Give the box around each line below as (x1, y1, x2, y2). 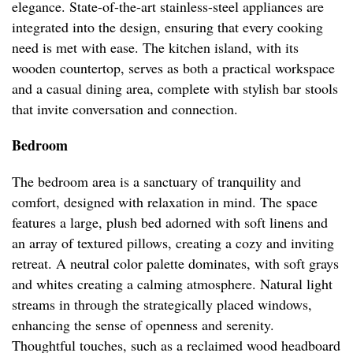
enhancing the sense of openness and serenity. (12, 315, 274, 335)
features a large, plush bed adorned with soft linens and (12, 213, 328, 232)
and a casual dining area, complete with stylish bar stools (12, 79, 338, 98)
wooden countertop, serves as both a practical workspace (12, 58, 335, 78)
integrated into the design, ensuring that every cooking (12, 17, 323, 37)
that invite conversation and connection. (12, 99, 238, 119)
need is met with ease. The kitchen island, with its (12, 38, 299, 58)
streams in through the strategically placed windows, (12, 295, 312, 314)
